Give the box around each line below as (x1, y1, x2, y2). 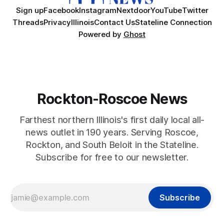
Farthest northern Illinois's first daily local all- (19, 114, 205, 125)
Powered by (78, 29, 123, 39)
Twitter (181, 5, 208, 15)
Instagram (78, 5, 116, 15)
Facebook (43, 5, 79, 15)
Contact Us (93, 17, 135, 27)
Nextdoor (116, 5, 150, 15)
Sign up (15, 5, 43, 15)
